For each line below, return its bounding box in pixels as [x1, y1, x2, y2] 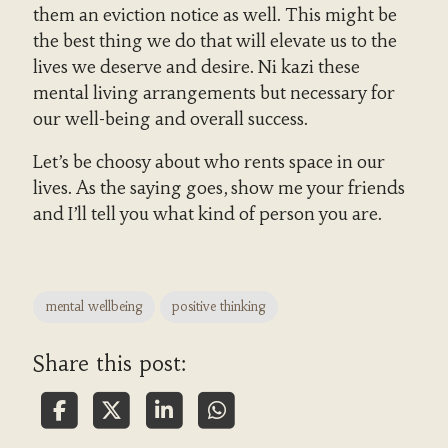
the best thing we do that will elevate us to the [32, 29, 397, 52]
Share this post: [32, 349, 186, 377]
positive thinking [171, 297, 266, 315]
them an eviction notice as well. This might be [32, 3, 397, 26]
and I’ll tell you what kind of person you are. [32, 203, 382, 226]
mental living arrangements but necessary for [32, 81, 395, 104]
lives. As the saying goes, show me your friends [32, 177, 405, 200]
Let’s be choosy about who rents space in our [32, 151, 385, 174]
